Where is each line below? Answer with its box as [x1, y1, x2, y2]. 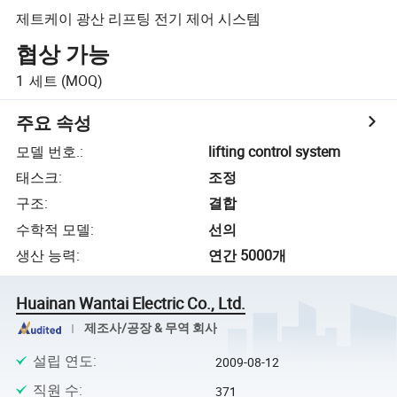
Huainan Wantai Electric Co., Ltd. [16, 292, 246, 314]
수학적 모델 [16, 219, 91, 239]
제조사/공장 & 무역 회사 [83, 320, 217, 337]
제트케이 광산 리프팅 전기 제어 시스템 [16, 8, 261, 28]
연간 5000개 [208, 245, 287, 266]
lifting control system [208, 141, 341, 161]
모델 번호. [16, 141, 81, 161]
